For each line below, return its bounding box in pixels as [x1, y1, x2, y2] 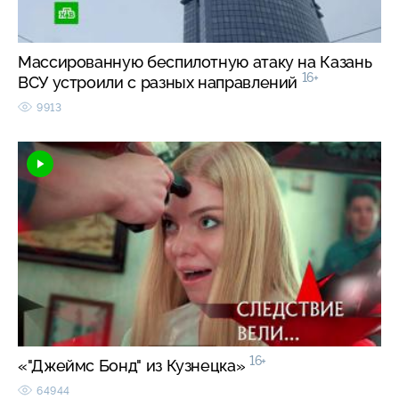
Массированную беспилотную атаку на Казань [18, 52, 372, 71]
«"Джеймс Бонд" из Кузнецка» [18, 355, 249, 375]
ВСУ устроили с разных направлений [18, 72, 302, 92]
